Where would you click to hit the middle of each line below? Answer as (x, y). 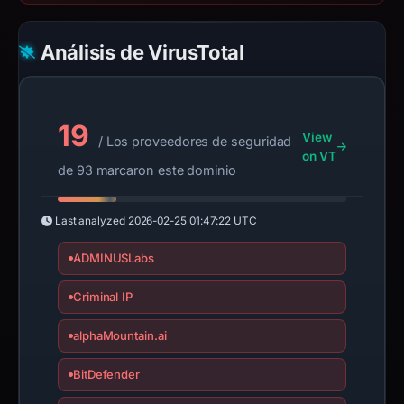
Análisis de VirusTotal (142, 52)
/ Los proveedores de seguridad (193, 141)
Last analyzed (90, 221)
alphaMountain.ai (119, 335)
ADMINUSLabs (114, 258)
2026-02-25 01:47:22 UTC (192, 221)
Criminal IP (103, 297)
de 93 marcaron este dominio (147, 170)
